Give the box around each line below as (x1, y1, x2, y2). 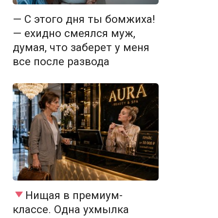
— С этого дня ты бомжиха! (13, 13, 155, 25)
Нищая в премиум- (25, 189, 123, 201)
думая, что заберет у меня (13, 41, 149, 54)
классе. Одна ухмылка (13, 203, 129, 216)
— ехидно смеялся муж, (13, 27, 135, 39)
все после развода (13, 55, 109, 68)
